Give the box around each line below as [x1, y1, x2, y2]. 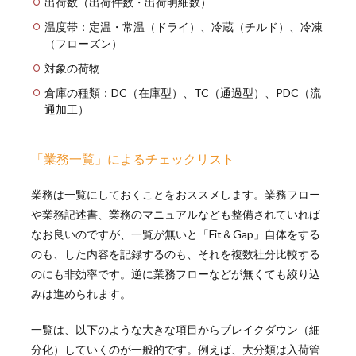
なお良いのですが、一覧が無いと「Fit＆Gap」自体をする [30, 226, 320, 241]
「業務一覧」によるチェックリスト [30, 150, 234, 166]
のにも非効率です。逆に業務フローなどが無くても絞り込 [30, 266, 320, 281]
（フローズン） [44, 36, 122, 50]
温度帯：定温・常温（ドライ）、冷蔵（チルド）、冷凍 [44, 19, 323, 33]
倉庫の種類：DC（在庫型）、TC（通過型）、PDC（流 [44, 85, 321, 99]
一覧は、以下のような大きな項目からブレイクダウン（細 [30, 322, 320, 336]
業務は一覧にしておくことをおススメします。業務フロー [30, 187, 320, 201]
